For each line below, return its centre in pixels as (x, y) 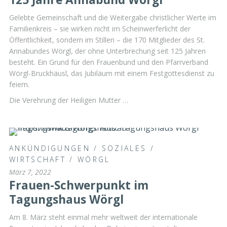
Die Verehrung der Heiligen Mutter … (69, 100)
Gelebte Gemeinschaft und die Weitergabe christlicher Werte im (113, 17)
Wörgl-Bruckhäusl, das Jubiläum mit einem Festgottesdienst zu (112, 73)
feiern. (19, 84)
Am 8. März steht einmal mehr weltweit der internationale (103, 217)
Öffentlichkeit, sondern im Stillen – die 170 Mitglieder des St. (107, 40)
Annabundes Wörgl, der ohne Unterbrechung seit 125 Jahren (107, 51)
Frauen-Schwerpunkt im (79, 185)
